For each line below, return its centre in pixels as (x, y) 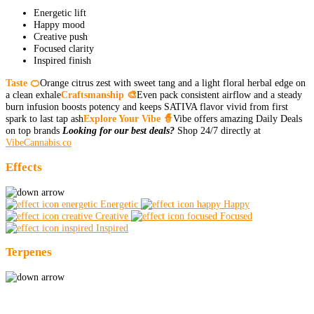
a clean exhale (33, 94)
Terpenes (29, 252)
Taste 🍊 (23, 82)
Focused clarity (64, 49)
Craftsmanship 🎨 (99, 94)
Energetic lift (60, 13)
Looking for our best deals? (118, 130)
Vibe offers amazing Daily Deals (238, 118)
